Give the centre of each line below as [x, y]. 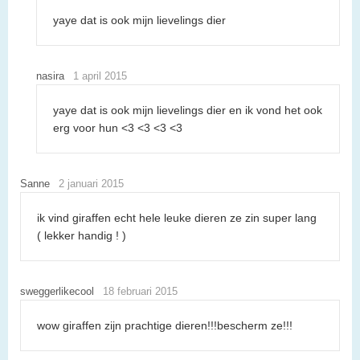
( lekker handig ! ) [82, 236]
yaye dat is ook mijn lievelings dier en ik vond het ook [188, 110]
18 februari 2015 [140, 292]
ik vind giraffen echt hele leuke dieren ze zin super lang [177, 218]
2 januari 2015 [91, 184]
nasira [50, 76]
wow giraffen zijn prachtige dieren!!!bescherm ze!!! [165, 326]
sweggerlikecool [57, 292]
